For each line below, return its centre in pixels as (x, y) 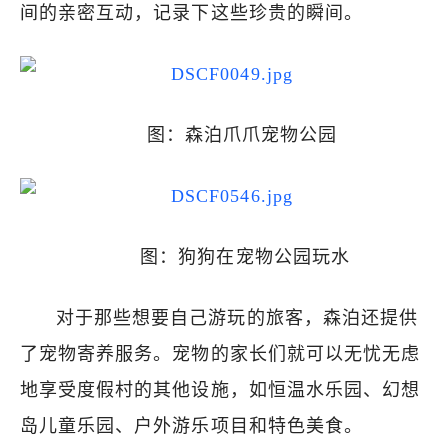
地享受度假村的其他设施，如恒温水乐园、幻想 (220, 390)
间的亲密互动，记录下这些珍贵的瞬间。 (191, 13)
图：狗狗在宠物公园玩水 (245, 257)
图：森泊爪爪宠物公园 (242, 135)
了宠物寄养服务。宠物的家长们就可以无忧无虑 (220, 354)
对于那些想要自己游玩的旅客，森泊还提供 (237, 318)
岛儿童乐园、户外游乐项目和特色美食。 (191, 426)
